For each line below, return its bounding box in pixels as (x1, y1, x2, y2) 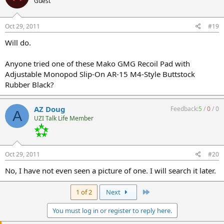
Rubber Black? (5, 79, 54, 89)
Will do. (5, 37, 31, 47)
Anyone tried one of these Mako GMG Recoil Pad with (5, 58, 190, 68)
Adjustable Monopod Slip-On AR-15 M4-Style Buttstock (5, 69, 195, 79)
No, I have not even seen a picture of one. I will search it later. (5, 165, 216, 175)
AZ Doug (34, 104, 65, 114)
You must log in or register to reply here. (52, 206, 172, 215)
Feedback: (170, 104, 198, 113)
